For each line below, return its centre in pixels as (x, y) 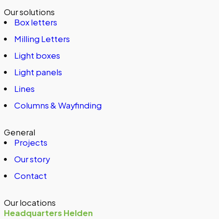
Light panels (38, 72)
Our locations (30, 203)
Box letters (35, 22)
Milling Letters (42, 39)
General (20, 132)
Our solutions (29, 12)
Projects (31, 143)
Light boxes (37, 56)
